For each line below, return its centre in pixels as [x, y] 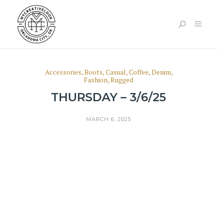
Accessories [63, 72]
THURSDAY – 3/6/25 [108, 97]
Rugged [122, 80]
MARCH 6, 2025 [108, 119]
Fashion [96, 80]
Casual [116, 72]
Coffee [139, 72]
